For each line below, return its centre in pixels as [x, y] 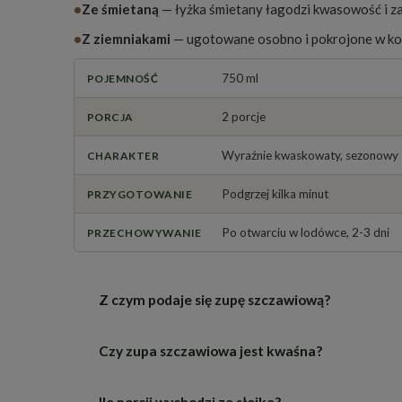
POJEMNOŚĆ [123, 79]
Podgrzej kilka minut [275, 194]
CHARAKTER [123, 156]
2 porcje [244, 117]
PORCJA [110, 118]
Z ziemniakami [126, 39]
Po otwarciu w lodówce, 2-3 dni [306, 233]
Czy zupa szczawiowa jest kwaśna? [210, 350]
